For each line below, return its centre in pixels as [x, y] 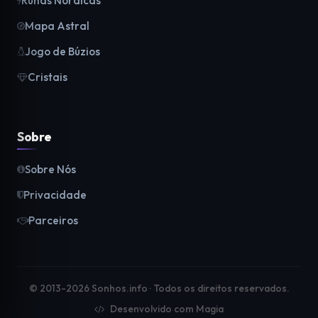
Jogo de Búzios [62, 51]
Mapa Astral [57, 26]
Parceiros [53, 220]
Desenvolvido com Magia [166, 309]
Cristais [48, 77]
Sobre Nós [50, 169]
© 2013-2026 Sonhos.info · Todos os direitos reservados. [159, 288]
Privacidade [55, 195]
